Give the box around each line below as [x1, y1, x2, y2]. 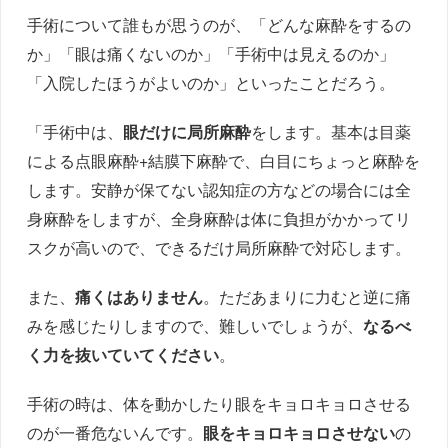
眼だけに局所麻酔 [123, 119, 252, 143]
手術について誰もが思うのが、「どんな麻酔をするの [27, 12, 412, 36]
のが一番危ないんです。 [27, 420, 204, 444]
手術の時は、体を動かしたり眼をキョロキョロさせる [27, 391, 412, 415]
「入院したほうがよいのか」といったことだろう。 [27, 70, 396, 94]
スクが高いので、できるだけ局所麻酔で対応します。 [27, 235, 412, 259]
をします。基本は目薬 [251, 119, 412, 143]
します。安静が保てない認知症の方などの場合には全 [27, 177, 412, 201]
